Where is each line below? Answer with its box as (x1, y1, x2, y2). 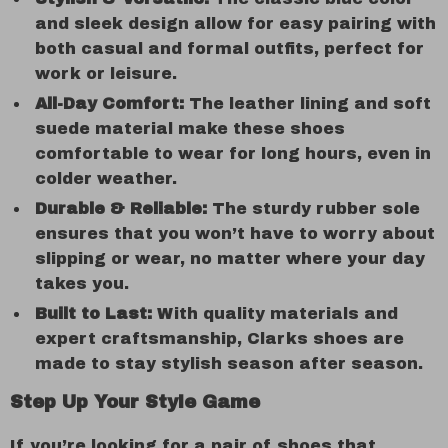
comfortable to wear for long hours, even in (35, 145, 431, 162)
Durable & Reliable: (35, 200, 207, 217)
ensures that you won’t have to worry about (35, 225, 435, 242)
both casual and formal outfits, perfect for (35, 40, 424, 57)
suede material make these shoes (35, 120, 345, 137)
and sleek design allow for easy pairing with (35, 15, 436, 32)
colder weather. (35, 170, 177, 187)
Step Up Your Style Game (10, 392, 260, 412)
